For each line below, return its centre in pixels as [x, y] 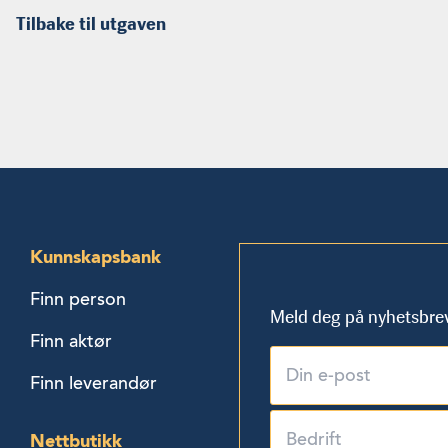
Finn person [78, 298]
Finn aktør [71, 340]
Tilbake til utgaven [91, 23]
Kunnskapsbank [96, 256]
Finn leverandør [94, 382]
